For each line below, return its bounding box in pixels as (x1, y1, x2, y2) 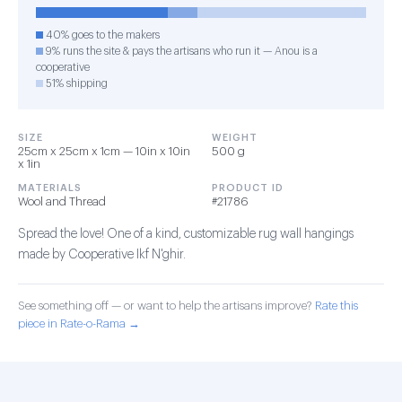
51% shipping (43, 78, 108, 89)
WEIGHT (212, 133, 258, 143)
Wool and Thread (18, 196, 106, 207)
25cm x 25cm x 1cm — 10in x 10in (18, 145, 190, 157)
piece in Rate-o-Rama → (18, 318, 140, 329)
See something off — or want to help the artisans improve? (18, 300, 315, 311)
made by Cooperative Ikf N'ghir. (18, 249, 186, 261)
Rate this (315, 300, 358, 311)
